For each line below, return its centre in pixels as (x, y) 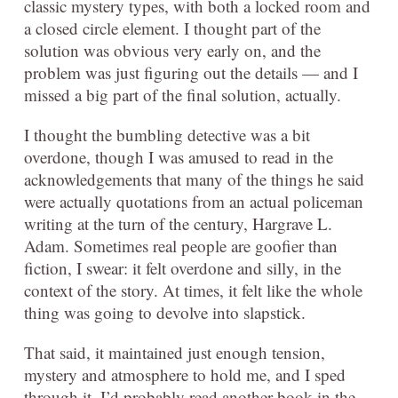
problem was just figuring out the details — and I (191, 72)
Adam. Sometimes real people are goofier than (181, 245)
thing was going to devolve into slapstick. (165, 312)
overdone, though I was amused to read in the (179, 156)
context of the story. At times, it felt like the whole (193, 290)
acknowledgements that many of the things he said (194, 179)
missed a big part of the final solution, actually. (183, 94)
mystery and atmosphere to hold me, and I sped (185, 374)
